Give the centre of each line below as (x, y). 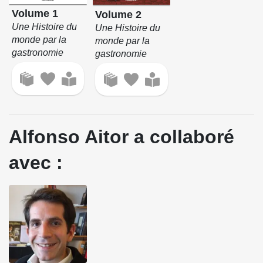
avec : (36, 163)
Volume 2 (119, 14)
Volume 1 (35, 14)
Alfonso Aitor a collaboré (122, 137)
